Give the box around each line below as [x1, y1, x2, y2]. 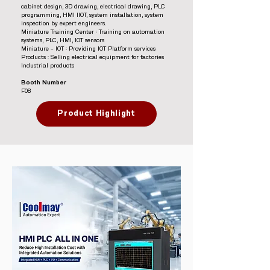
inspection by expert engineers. [21, 20, 106, 27]
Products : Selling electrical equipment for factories [21, 54, 164, 60]
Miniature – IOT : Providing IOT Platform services [21, 46, 155, 52]
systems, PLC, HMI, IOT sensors [21, 37, 104, 43]
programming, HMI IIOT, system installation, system [21, 12, 163, 18]
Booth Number [21, 80, 66, 86]
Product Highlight [57, 110, 136, 118]
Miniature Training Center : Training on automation [21, 29, 165, 35]
